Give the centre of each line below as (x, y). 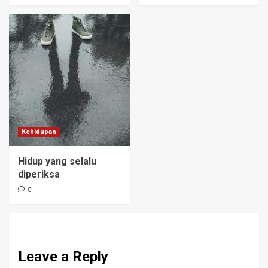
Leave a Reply (63, 257)
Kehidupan (39, 132)
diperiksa (39, 175)
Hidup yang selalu (57, 162)
